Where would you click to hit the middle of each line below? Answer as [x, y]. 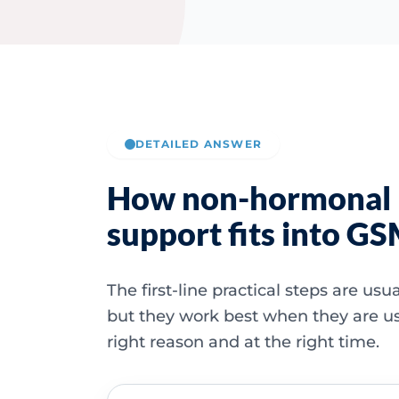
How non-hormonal [249, 197]
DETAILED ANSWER [199, 143]
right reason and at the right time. [243, 342]
